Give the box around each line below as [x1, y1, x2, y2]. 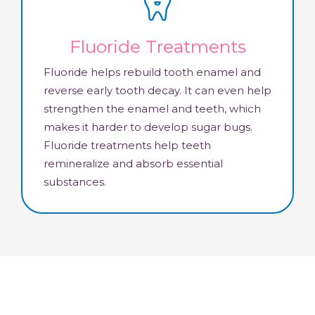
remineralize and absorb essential [44, 157, 223, 171]
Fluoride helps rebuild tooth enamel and [44, 65, 261, 79]
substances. [44, 175, 106, 189]
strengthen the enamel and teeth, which [44, 102, 261, 116]
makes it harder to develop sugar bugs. [44, 120, 252, 134]
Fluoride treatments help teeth [44, 139, 211, 153]
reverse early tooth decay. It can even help [44, 84, 271, 98]
